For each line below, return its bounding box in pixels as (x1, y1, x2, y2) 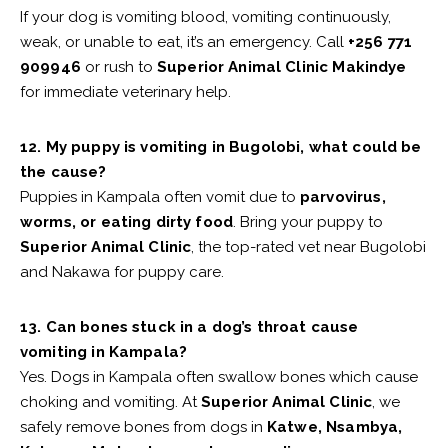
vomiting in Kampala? (20, 343, 187, 362)
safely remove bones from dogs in (20, 418, 267, 437)
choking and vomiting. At (20, 393, 201, 412)
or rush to (80, 58, 157, 77)
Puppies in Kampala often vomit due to (20, 188, 300, 207)
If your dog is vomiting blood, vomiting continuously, (20, 8, 391, 27)
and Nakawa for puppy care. (20, 263, 224, 282)
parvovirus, (300, 188, 386, 207)
